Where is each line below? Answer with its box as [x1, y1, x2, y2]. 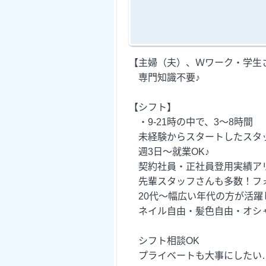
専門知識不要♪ [129, 72, 200, 83]
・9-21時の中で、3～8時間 [129, 116, 253, 127]
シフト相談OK [129, 235, 199, 246]
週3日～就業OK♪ [129, 146, 210, 157]
